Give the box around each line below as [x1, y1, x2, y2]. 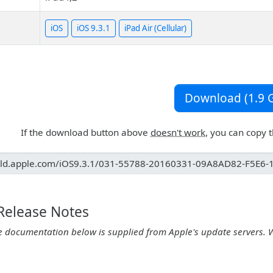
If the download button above [21, 126, 151, 138]
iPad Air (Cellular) [124, 23, 186, 34]
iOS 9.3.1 [77, 23, 110, 34]
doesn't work [151, 126, 205, 138]
